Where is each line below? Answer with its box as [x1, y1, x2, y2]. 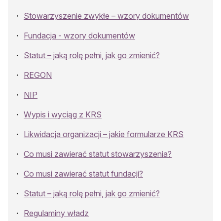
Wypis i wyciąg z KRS [24, 109, 102, 119]
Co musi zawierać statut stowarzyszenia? [24, 148, 172, 159]
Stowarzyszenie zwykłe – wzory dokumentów [24, 10, 189, 21]
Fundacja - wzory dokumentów [24, 30, 135, 40]
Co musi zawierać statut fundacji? [24, 168, 143, 179]
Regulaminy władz [24, 208, 89, 218]
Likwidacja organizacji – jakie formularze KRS [24, 129, 184, 139]
